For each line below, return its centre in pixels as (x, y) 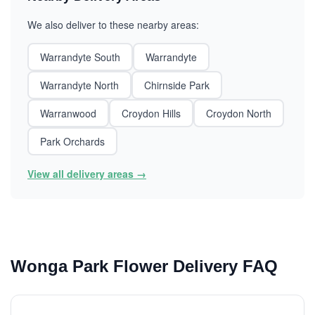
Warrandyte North (79, 85)
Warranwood (68, 113)
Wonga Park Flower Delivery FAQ (144, 266)
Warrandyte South (80, 57)
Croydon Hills (151, 113)
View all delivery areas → (87, 174)
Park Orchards (72, 141)
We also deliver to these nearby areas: (113, 25)
